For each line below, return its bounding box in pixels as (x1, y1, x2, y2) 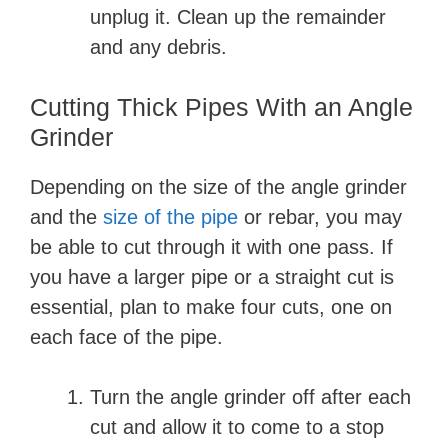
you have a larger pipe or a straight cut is (30, 266, 394, 288)
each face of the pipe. (30, 326, 223, 348)
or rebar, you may (238, 206, 402, 228)
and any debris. (90, 36, 227, 58)
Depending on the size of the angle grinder (30, 176, 407, 198)
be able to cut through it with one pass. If (30, 236, 393, 258)
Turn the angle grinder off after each (90, 386, 411, 408)
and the (30, 206, 103, 228)
